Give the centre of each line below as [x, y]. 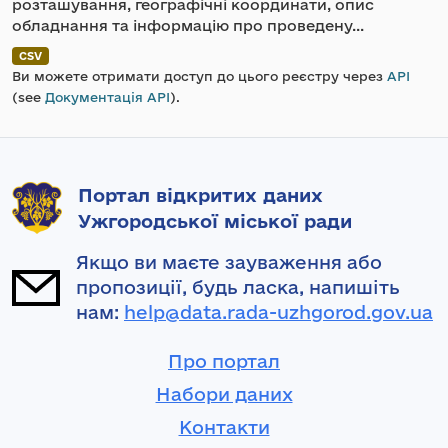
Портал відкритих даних [200, 195]
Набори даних [224, 394]
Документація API [107, 97]
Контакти [224, 427]
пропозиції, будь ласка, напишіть [238, 287]
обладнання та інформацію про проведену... [188, 25]
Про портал [224, 361]
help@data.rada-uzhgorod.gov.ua [278, 312]
